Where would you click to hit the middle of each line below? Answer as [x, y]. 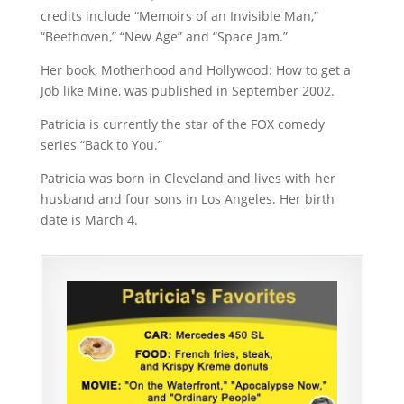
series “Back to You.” [101, 144]
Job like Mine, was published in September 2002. [187, 90]
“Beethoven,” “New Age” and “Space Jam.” [164, 36]
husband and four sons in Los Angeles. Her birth [187, 198]
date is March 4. [89, 219]
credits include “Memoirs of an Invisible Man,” [179, 15]
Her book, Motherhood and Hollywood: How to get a [195, 69]
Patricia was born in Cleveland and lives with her [188, 178]
